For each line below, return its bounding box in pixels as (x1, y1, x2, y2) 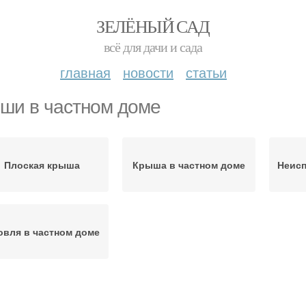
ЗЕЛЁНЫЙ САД (96, 14, 210, 38)
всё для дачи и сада (104, 38, 202, 56)
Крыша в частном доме (133, 158, 245, 171)
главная (60, 62, 111, 82)
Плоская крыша (4, 158, 80, 171)
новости (123, 62, 173, 82)
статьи (186, 62, 227, 82)
